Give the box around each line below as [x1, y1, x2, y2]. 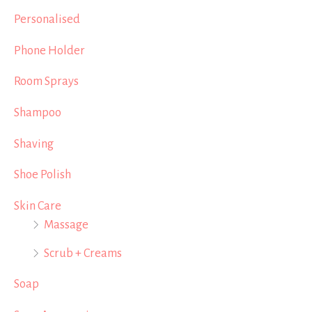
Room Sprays [14, 75, 79, 88]
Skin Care [14, 198, 61, 212]
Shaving [14, 136, 54, 150]
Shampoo [14, 105, 61, 119]
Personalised [14, 12, 80, 26]
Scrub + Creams [44, 246, 122, 260]
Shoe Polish [14, 168, 71, 182]
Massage [44, 217, 88, 231]
